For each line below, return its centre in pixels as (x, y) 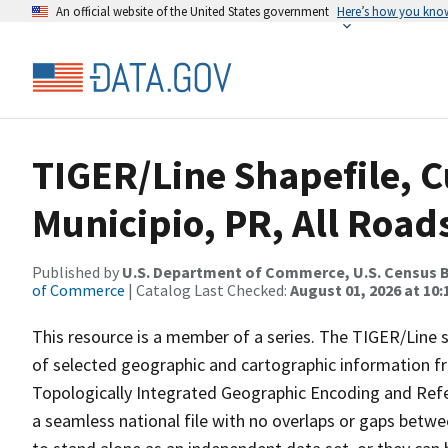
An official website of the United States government (192, 11)
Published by (77, 272)
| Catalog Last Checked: (207, 290)
